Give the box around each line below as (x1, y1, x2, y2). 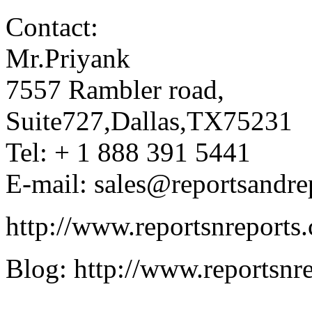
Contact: (6, 12, 98, 42)
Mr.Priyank (6, 43, 130, 74)
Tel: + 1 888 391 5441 (6, 137, 251, 168)
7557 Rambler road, (6, 75, 224, 105)
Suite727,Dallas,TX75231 (6, 106, 292, 136)
